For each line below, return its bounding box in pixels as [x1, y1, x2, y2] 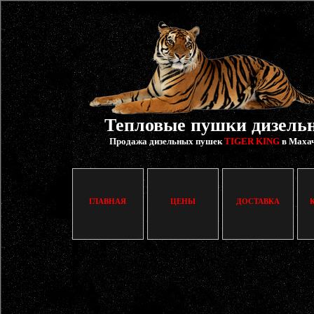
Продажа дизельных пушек [109, 136, 224, 146]
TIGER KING [224, 136, 280, 146]
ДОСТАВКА [235, 197, 280, 205]
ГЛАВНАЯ [89, 197, 126, 205]
